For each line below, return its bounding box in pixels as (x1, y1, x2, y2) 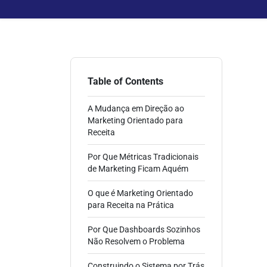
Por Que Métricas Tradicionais (88, 152, 198, 162)
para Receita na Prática (88, 200, 174, 210)
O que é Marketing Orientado (88, 188, 193, 198)
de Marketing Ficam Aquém (88, 164, 188, 173)
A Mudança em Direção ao (88, 104, 184, 113)
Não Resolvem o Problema (88, 237, 185, 246)
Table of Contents (88, 76, 163, 87)
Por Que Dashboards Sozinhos (88, 225, 200, 234)
